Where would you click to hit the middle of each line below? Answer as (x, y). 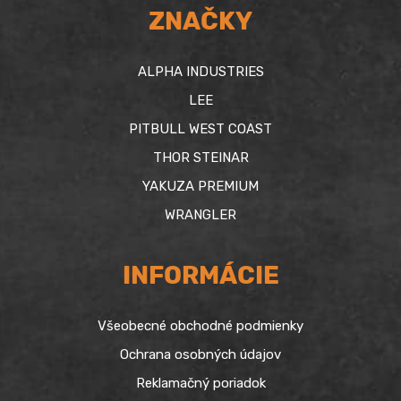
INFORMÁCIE (200, 276)
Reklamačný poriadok (200, 384)
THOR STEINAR (200, 157)
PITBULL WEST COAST (200, 128)
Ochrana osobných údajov (200, 355)
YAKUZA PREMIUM (200, 186)
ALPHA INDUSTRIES (200, 71)
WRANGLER (200, 214)
